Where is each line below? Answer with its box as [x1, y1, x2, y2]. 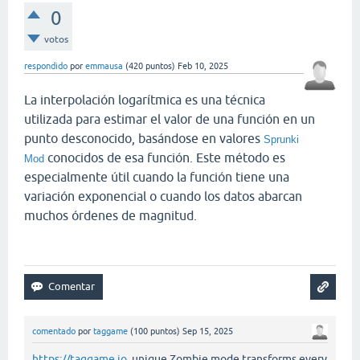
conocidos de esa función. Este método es [47, 149, 285, 165]
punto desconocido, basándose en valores [24, 130, 264, 145]
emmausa [85, 60, 123, 71]
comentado [32, 325, 76, 336]
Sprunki [264, 133, 299, 145]
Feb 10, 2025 [178, 60, 228, 71]
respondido [24, 60, 67, 71]
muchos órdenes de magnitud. [24, 207, 197, 223]
